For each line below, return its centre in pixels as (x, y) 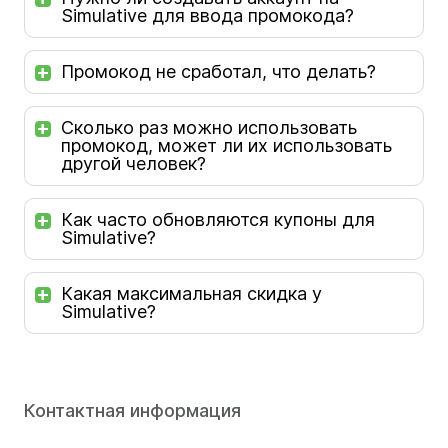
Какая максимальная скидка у (191, 293)
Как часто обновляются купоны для (218, 219)
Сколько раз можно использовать (209, 127)
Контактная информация (132, 410)
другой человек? (133, 163)
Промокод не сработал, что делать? (218, 71)
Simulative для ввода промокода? (207, 15)
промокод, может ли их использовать (226, 145)
